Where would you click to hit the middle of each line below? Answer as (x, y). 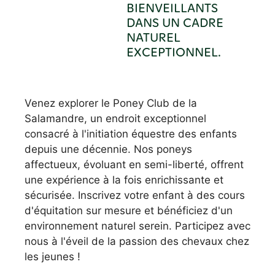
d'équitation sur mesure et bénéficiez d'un (129, 211)
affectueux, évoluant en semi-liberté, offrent (134, 165)
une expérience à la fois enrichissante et (124, 180)
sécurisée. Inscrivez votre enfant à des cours (135, 195)
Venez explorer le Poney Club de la (111, 103)
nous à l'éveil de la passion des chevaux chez (137, 241)
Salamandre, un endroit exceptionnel (115, 118)
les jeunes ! (52, 257)
